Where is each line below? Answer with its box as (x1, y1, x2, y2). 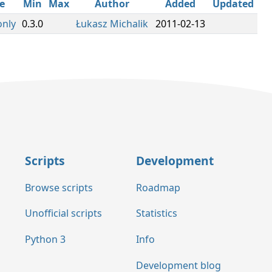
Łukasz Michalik (75, 17, 148, 30)
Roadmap (136, 180, 180, 194)
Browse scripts (25, 180, 93, 194)
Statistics (136, 206, 177, 220)
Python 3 (25, 233, 66, 246)
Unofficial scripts (25, 206, 102, 220)
